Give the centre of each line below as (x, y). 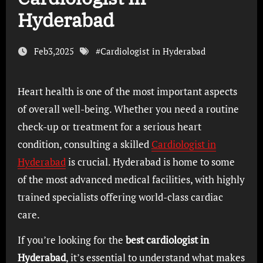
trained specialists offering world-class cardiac (120, 197)
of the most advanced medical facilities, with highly (131, 179)
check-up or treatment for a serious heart (109, 127)
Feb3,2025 (54, 51)
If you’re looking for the (71, 240)
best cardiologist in (167, 240)
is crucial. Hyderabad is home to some (150, 162)
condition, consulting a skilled (84, 144)
